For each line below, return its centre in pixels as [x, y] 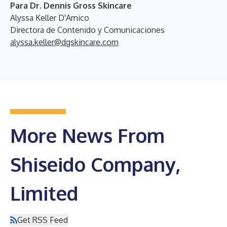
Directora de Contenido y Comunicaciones [87, 30]
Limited [44, 193]
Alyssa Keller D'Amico [50, 17]
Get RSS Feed [43, 220]
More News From [87, 135]
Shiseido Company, [95, 164]
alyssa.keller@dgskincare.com [64, 42]
